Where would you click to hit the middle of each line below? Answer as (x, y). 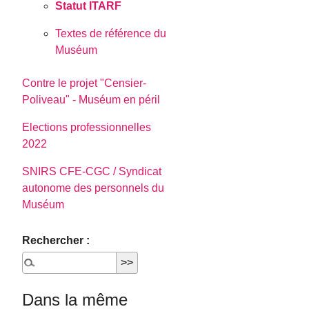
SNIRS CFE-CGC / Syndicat (92, 171)
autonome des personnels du (93, 188)
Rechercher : (56, 240)
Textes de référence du (111, 33)
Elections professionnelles (87, 127)
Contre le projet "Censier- (84, 83)
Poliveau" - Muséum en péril (91, 99)
